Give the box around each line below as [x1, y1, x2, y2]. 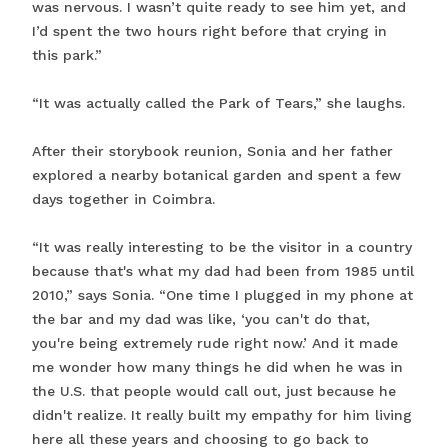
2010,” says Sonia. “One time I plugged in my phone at [32, 287, 413, 304]
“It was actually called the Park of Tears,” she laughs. [32, 95, 405, 112]
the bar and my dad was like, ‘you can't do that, [32, 311, 370, 328]
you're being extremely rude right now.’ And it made [32, 335, 398, 352]
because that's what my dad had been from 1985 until [32, 263, 414, 280]
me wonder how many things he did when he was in [32, 359, 403, 376]
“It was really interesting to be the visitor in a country [32, 239, 412, 256]
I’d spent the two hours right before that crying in [32, 23, 387, 40]
